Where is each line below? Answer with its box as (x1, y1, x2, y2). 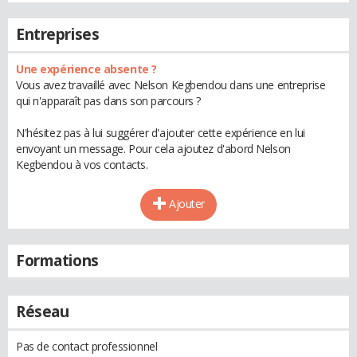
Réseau (16, 301, 69, 322)
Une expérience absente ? (16, 61, 157, 76)
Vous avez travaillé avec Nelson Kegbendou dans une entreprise (16, 77, 326, 92)
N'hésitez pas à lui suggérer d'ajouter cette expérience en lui (16, 125, 305, 140)
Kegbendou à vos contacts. (16, 157, 148, 172)
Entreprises (16, 24, 100, 45)
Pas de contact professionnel (16, 339, 158, 354)
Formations (16, 250, 99, 271)
